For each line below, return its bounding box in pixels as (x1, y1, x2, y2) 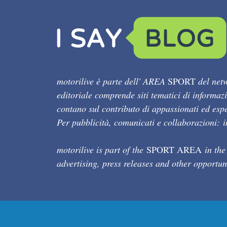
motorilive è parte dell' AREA (57, 75, 168, 88)
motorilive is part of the (57, 143, 146, 156)
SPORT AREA (146, 143, 202, 156)
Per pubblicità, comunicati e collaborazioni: (57, 116, 223, 129)
